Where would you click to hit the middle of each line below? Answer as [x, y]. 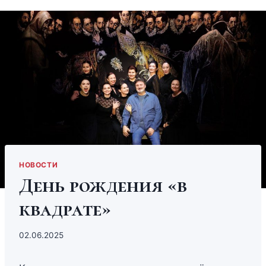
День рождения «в [103, 185]
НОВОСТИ [39, 164]
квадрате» [65, 209]
